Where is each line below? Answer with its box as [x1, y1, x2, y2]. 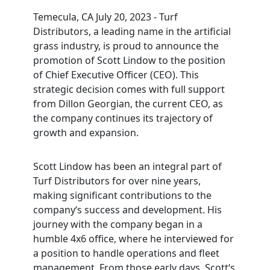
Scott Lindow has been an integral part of [33, 160, 222, 173]
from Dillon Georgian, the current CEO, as [33, 97, 223, 110]
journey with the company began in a [33, 218, 202, 231]
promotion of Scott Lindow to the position [33, 54, 225, 67]
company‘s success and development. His [33, 203, 222, 216]
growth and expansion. [33, 126, 139, 139]
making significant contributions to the [33, 189, 212, 202]
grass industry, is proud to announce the [33, 39, 219, 52]
